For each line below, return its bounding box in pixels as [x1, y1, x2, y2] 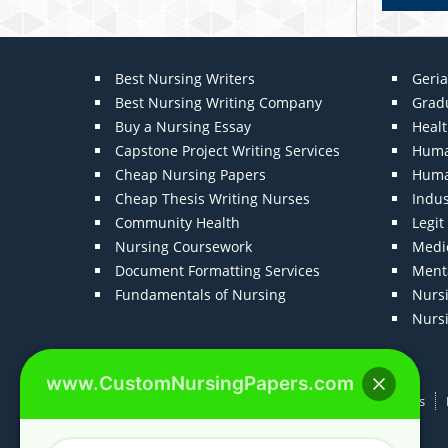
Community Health [115, 213, 241, 233]
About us [210, 392, 265, 411]
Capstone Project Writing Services [115, 141, 341, 161]
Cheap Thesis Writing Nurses [115, 189, 311, 209]
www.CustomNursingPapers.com [46, 372, 354, 395]
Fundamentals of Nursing [115, 285, 287, 305]
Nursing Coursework [115, 237, 253, 257]
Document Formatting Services [115, 261, 321, 281]
